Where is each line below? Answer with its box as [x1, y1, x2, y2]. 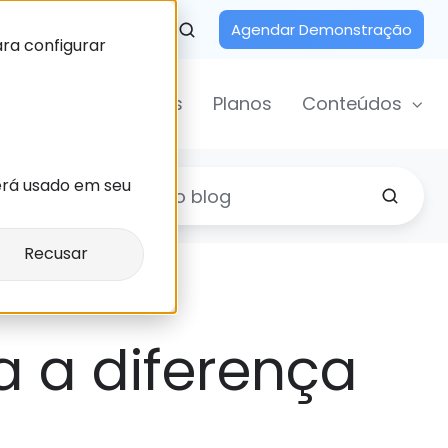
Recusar [24, 242, 88, 266]
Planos [213, 91, 272, 117]
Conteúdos [302, 91, 402, 117]
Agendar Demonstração [230, 19, 412, 41]
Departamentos [41, 91, 183, 117]
